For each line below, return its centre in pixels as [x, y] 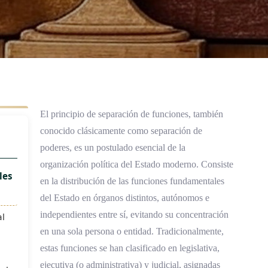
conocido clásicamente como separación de [121, 131]
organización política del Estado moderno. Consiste [136, 164]
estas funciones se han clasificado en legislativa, [130, 248]
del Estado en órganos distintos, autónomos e [124, 198]
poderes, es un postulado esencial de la [112, 147]
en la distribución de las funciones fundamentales [132, 181]
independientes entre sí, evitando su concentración [134, 214]
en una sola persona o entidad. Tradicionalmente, [132, 231]
